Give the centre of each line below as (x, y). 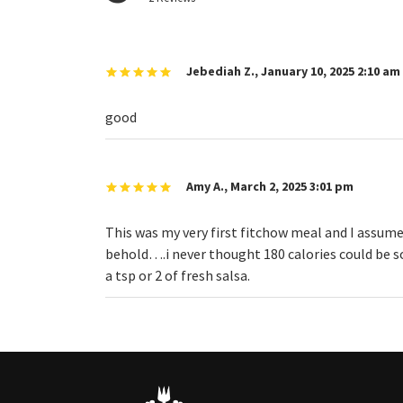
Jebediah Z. (220, 71)
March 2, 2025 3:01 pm (292, 186)
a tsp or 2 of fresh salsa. (178, 276)
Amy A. (205, 186)
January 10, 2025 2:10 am (331, 71)
